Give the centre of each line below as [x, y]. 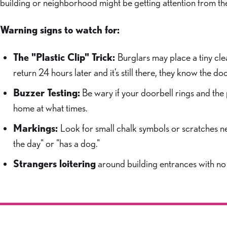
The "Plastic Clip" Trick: [65, 57]
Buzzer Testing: [47, 93]
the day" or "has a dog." [56, 143]
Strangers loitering [54, 164]
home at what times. [50, 108]
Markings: [37, 128]
